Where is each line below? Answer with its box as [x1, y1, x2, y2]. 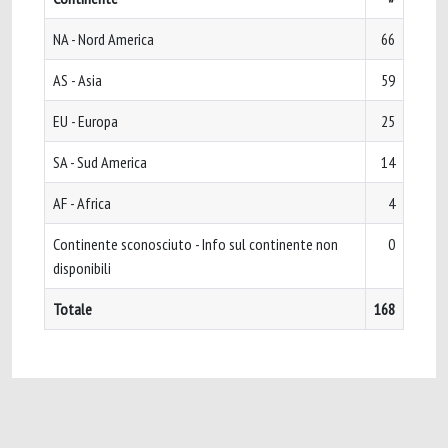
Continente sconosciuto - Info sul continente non [53, 234, 338, 254]
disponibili [53, 258, 111, 278]
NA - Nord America [53, 29, 154, 49]
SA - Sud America [53, 152, 147, 172]
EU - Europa [53, 111, 118, 131]
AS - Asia [53, 70, 102, 90]
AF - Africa [53, 193, 111, 213]
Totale [53, 299, 92, 319]
